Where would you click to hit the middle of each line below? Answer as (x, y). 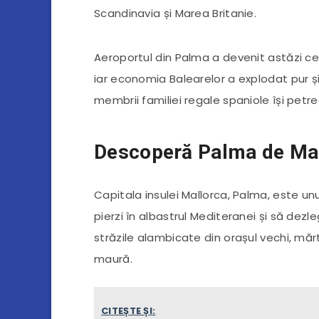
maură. (113, 258)
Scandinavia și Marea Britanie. (176, 13)
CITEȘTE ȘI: (129, 310)
